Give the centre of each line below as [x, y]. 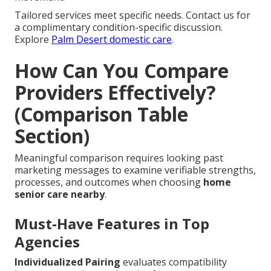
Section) [52, 136]
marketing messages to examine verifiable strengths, [135, 170]
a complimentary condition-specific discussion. [119, 28]
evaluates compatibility [174, 262]
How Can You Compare [122, 71]
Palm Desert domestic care [112, 40]
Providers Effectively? [115, 93]
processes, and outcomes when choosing [109, 182]
